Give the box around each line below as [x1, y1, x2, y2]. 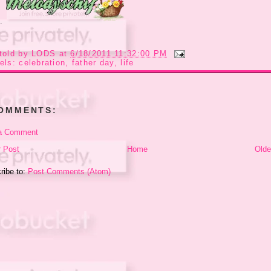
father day [71, 57, 114, 67]
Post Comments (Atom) [28, 167, 111, 177]
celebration [19, 57, 66, 67]
